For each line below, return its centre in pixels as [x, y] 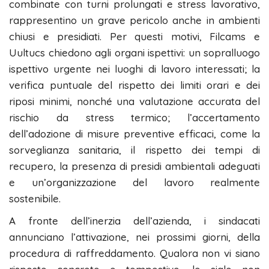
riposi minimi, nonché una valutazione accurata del [134, 101]
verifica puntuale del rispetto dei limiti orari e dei [134, 85]
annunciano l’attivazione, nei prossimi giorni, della [134, 237]
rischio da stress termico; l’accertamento [134, 118]
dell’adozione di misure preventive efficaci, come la [134, 134]
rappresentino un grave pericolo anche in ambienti [134, 20]
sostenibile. [35, 199]
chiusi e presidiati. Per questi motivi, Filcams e [134, 37]
